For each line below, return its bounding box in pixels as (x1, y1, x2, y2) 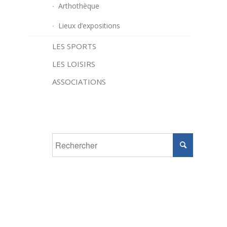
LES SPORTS (52, 41, 97, 51)
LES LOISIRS (52, 59, 96, 69)
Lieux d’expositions (58, 21, 121, 30)
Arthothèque (58, 1, 100, 11)
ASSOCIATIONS (52, 77, 106, 87)
